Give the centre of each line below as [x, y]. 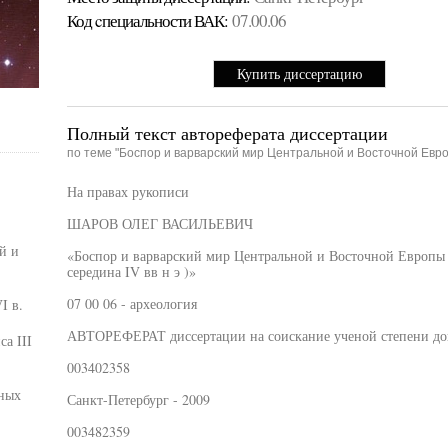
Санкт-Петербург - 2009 [138, 399]
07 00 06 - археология [131, 303]
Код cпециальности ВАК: [147, 20]
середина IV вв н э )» [131, 271]
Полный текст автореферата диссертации [227, 133]
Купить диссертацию [299, 73]
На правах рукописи [127, 191]
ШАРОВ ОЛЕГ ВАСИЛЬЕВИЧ [159, 223]
